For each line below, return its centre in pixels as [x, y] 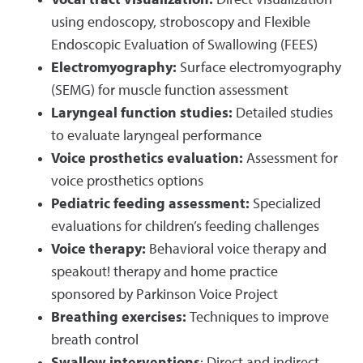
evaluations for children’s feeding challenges [185, 227]
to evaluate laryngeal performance [156, 136]
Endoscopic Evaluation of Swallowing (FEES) [184, 45]
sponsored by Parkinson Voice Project [164, 295]
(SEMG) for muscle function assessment [170, 91]
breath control [95, 340]
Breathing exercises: [119, 318]
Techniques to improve [258, 318]
